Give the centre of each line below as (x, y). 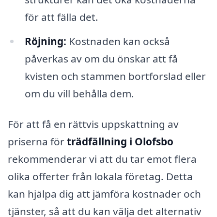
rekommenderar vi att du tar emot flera (102, 159)
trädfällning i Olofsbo (120, 142)
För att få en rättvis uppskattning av (93, 124)
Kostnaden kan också (118, 41)
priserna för (37, 142)
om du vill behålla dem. (79, 93)
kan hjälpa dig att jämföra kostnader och (104, 194)
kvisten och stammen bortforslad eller (115, 76)
